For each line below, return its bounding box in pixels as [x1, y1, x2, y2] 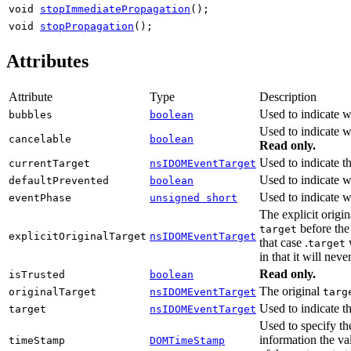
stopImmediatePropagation [40, 2, 190, 15]
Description [259, 89, 317, 103]
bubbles [9, 108, 52, 121]
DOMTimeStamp [150, 334, 225, 346]
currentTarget [9, 157, 90, 169]
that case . [259, 235, 308, 249]
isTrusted [9, 268, 65, 280]
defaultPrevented [9, 174, 109, 186]
